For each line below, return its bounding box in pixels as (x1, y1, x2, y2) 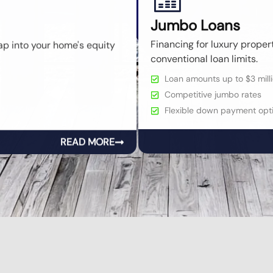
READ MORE (60, 135, 115, 148)
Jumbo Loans (149, 16, 238, 35)
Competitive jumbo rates (162, 89, 260, 101)
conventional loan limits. (149, 52, 256, 66)
